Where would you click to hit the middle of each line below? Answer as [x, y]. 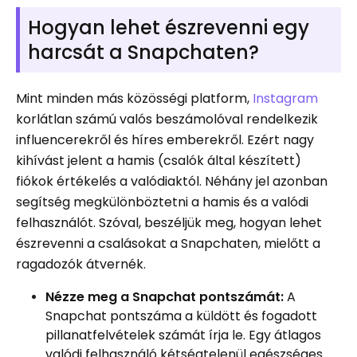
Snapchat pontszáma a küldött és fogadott [181, 316]
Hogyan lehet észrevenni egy [169, 27]
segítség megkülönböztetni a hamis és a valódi [162, 202]
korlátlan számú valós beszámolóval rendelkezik [167, 119]
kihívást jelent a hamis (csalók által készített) [159, 160]
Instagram [285, 98]
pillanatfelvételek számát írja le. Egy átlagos [183, 335]
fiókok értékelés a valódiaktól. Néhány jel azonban [172, 181]
